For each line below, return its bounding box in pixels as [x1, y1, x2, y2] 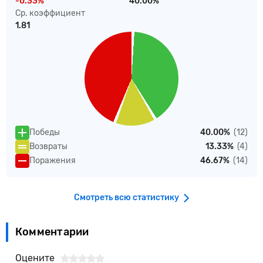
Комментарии [15, 225, 89, 238]
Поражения [29, 156, 76, 166]
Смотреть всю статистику [74, 193, 179, 203]
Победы [29, 127, 60, 138]
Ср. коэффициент [15, 8, 85, 18]
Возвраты [29, 141, 68, 152]
